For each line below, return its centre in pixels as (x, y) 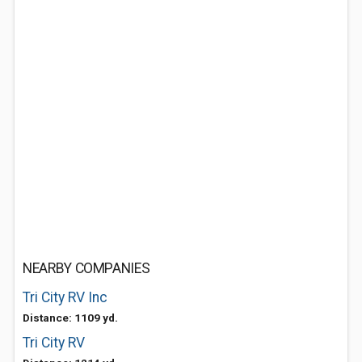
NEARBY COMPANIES (86, 268)
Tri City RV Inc (65, 297)
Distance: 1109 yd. (70, 318)
